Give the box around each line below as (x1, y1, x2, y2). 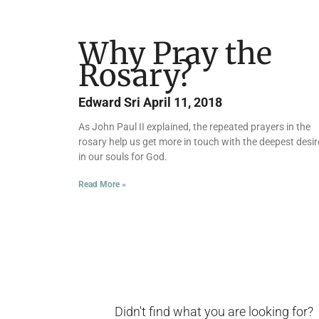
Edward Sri (78, 95, 143, 110)
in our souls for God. (78, 151, 167, 163)
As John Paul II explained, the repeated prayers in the (78, 121, 310, 133)
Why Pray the (78, 35, 272, 73)
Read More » (78, 179, 126, 190)
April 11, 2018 (143, 95, 222, 110)
